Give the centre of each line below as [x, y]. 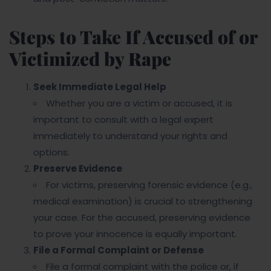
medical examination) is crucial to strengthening [143, 201]
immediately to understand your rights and [130, 136]
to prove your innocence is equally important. [135, 234]
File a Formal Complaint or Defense [119, 250]
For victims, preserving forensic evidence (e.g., [149, 185]
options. [51, 152]
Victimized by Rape [90, 59]
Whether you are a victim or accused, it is [139, 103]
